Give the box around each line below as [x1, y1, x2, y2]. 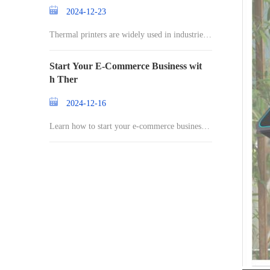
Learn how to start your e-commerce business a [49, 122, 210, 131]
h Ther [49, 74, 78, 84]
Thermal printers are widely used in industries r [49, 30, 212, 39]
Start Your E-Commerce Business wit [49, 61, 202, 71]
